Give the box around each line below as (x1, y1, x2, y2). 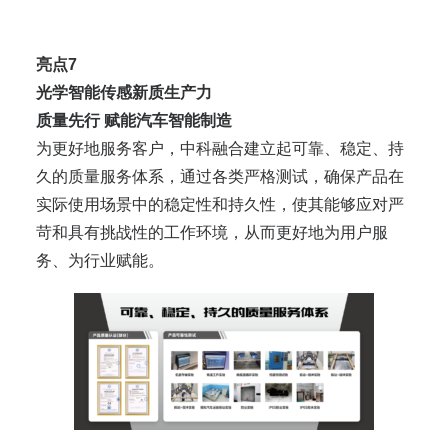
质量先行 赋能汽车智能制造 (36, 112, 232, 130)
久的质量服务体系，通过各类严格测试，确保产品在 (36, 168, 404, 186)
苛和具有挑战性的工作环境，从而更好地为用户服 (36, 224, 388, 242)
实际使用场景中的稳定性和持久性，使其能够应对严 (36, 196, 404, 214)
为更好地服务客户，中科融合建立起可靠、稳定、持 (36, 140, 404, 158)
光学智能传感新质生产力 (36, 84, 212, 102)
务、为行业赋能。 (36, 252, 164, 270)
